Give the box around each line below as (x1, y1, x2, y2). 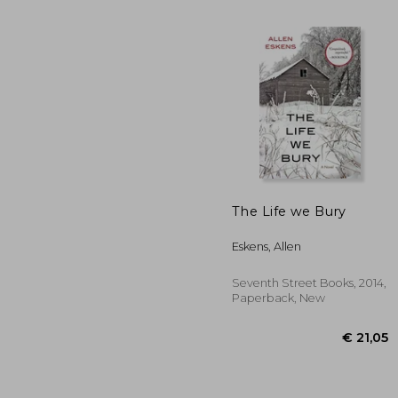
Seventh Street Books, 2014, (232, 275, 386, 290)
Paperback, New (232, 291, 325, 305)
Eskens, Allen (232, 239, 301, 253)
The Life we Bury (232, 203, 346, 219)
